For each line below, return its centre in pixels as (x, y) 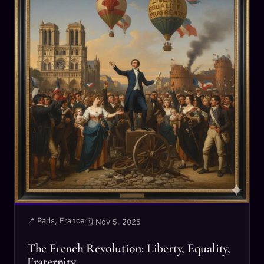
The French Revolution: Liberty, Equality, (128, 248)
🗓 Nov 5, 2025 (113, 222)
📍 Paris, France (55, 220)
